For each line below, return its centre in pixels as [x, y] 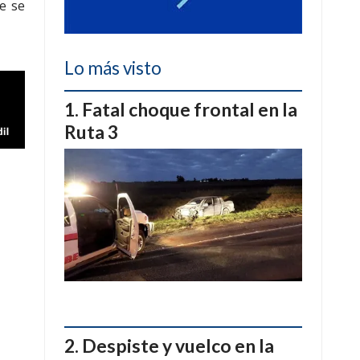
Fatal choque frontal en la [190, 109]
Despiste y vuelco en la [178, 346]
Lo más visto [113, 67]
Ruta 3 [91, 131]
